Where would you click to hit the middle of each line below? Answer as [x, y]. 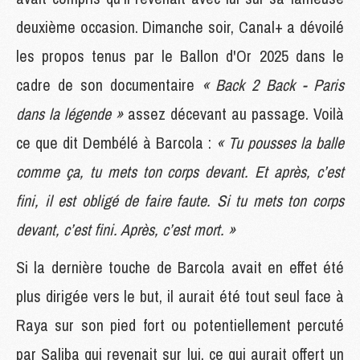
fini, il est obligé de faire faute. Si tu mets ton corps [180, 200]
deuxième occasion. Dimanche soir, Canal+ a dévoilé [180, 27]
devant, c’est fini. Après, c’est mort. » [126, 229]
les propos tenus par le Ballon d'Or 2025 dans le [180, 55]
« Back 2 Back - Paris [273, 84]
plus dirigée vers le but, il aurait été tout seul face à [180, 296]
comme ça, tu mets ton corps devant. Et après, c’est [180, 171]
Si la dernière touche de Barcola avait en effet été [180, 267]
